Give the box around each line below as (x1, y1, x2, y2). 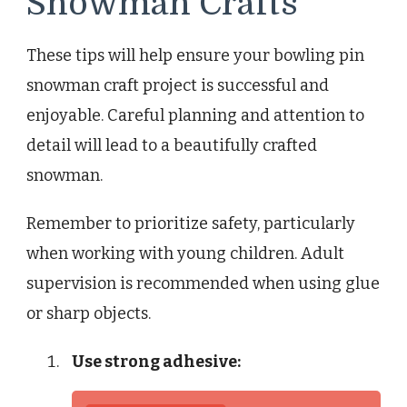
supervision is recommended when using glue (26, 273, 380, 294)
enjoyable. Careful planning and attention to (26, 105, 364, 126)
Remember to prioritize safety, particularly (26, 213, 355, 234)
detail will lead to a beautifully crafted (26, 135, 317, 156)
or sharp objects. (26, 303, 151, 324)
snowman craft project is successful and (26, 75, 329, 96)
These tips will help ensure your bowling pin (26, 45, 364, 66)
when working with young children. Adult (26, 243, 344, 264)
